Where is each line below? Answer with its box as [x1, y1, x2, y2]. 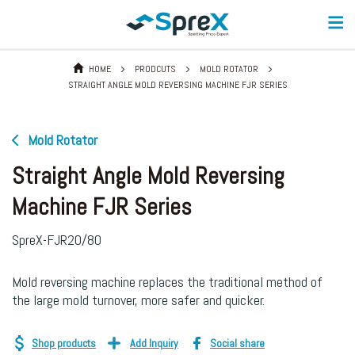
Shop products [32, 336, 96, 350]
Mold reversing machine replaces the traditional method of [12, 273, 323, 291]
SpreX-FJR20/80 [12, 231, 101, 249]
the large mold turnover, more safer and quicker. [12, 291, 265, 309]
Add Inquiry [130, 336, 178, 350]
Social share [210, 336, 265, 350]
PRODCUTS [135, 63, 176, 75]
